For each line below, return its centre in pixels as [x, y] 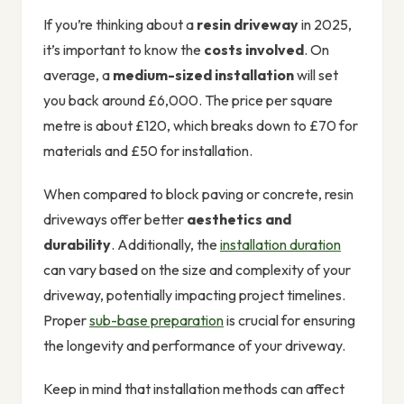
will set [316, 75]
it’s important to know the [124, 50]
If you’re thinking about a [120, 25]
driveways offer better [115, 220]
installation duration [280, 245]
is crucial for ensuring [289, 321]
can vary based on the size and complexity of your [197, 270]
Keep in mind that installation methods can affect [194, 389]
